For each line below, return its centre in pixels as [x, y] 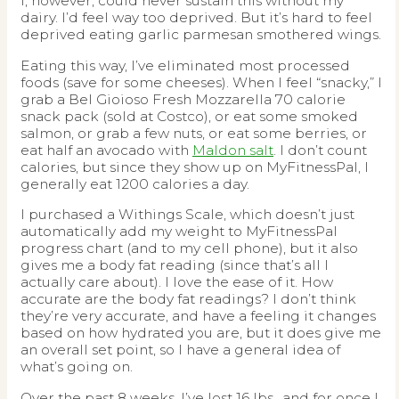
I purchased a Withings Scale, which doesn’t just [187, 215]
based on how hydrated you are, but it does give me [201, 333]
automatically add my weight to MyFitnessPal [179, 232]
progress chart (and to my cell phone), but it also [189, 248]
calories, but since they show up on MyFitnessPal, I [195, 167]
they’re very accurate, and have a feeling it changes [198, 316]
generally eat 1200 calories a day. [135, 183]
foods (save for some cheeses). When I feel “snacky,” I [201, 82]
